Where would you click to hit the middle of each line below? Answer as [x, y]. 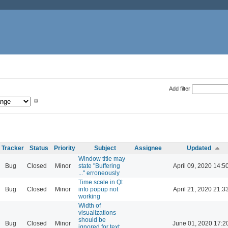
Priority [65, 148]
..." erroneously [99, 173]
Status [39, 148]
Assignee [148, 148]
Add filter [179, 88]
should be [92, 220]
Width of [90, 205]
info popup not [98, 189]
